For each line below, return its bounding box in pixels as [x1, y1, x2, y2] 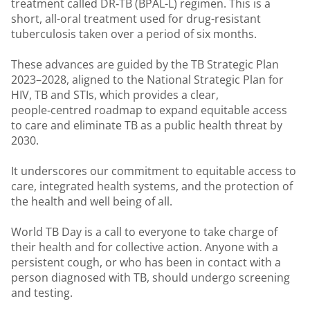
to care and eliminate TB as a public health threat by [11, 118, 282, 133]
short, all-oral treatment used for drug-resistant [11, 11, 261, 26]
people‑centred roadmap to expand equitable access [11, 102, 287, 118]
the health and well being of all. [11, 194, 175, 209]
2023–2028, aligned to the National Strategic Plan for [11, 72, 284, 87]
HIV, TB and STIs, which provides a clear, [11, 87, 219, 102]
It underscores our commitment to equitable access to [11, 163, 296, 179]
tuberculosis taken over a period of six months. [11, 26, 257, 42]
